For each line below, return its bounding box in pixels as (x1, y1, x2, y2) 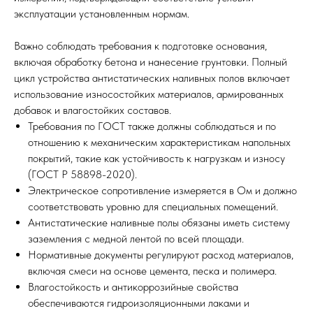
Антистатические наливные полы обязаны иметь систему (28, 216, 290, 229)
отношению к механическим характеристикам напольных (28, 136, 291, 149)
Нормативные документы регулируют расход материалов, (28, 248, 293, 261)
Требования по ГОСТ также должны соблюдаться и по (28, 119, 276, 133)
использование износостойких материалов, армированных (14, 87, 284, 101)
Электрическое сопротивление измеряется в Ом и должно (28, 184, 297, 197)
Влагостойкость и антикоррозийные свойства (28, 280, 238, 293)
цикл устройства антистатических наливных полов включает (14, 71, 290, 85)
